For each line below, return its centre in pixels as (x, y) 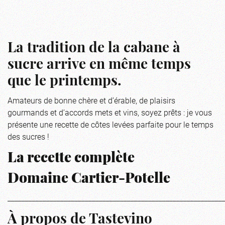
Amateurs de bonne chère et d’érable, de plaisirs (91, 100)
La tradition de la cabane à (94, 48)
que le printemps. (65, 82)
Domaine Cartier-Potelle (89, 179)
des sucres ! (28, 136)
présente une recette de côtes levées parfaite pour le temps (110, 124)
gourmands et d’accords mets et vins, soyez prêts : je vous (110, 112)
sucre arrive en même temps (99, 65)
